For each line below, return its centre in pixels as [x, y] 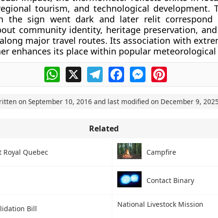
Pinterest [183, 71]
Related [104, 128]
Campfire [161, 152]
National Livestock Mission [160, 204]
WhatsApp [79, 71]
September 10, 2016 [60, 101]
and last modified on [126, 101]
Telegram [120, 71]
